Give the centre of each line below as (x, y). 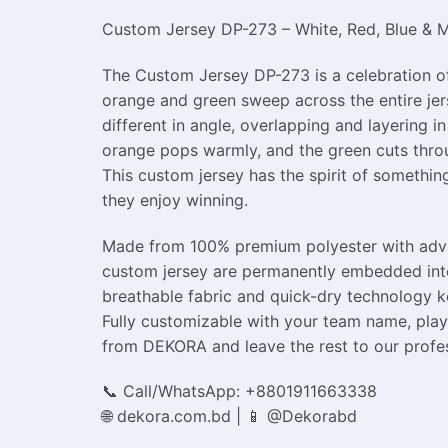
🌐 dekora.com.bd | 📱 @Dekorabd (229, 416)
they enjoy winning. (175, 199)
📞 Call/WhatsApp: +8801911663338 (239, 391)
